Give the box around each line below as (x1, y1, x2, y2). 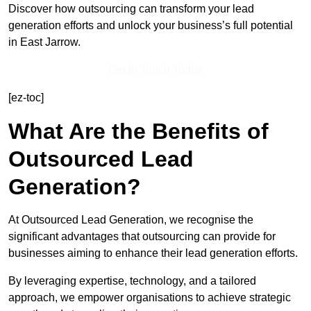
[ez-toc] (8, 92, 44, 104)
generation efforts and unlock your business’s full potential (8, 19, 293, 32)
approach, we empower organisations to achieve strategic (8, 292, 291, 304)
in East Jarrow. (8, 36, 81, 49)
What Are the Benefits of (8, 119, 269, 144)
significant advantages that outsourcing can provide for (8, 230, 276, 243)
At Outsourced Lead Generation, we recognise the (8, 214, 253, 226)
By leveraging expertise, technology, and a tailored (8, 275, 256, 287)
